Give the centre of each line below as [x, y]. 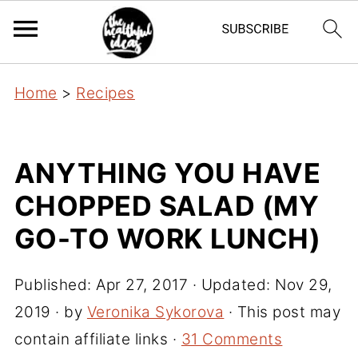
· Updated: [232, 285]
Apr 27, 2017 [142, 285]
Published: [55, 285]
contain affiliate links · [97, 339]
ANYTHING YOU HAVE [167, 173]
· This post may [282, 312]
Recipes [105, 93]
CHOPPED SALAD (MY [167, 206]
